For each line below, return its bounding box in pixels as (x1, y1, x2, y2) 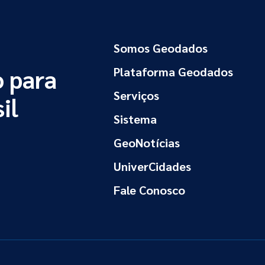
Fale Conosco (114, 182, 186, 198)
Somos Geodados (114, 40, 208, 56)
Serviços (114, 87, 160, 103)
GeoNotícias (114, 134, 180, 150)
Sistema (114, 111, 157, 127)
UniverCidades (114, 158, 192, 174)
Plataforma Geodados (114, 63, 234, 79)
